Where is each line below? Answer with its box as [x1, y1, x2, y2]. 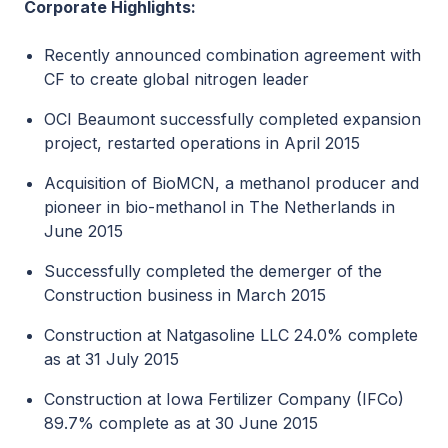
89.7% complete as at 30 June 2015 [44, 413, 318, 433]
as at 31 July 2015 [44, 349, 179, 369]
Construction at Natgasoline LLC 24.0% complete [44, 325, 418, 345]
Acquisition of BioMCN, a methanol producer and [44, 173, 419, 193]
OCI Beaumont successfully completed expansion [44, 109, 421, 129]
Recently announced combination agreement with [44, 45, 421, 65]
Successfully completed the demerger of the [44, 261, 382, 281]
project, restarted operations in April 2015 [44, 133, 360, 153]
